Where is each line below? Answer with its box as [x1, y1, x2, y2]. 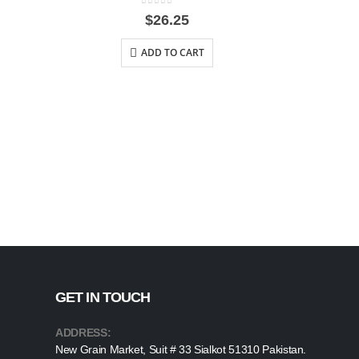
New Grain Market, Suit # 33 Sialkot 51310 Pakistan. [55, 342, 307, 356]
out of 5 [146, 8, 188, 18]
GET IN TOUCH [55, 288, 151, 305]
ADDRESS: [55, 325, 111, 339]
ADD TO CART [141, 46, 204, 60]
